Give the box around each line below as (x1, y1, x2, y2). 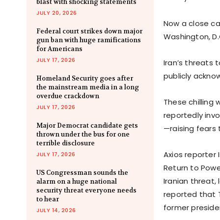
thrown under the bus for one (36, 130, 130, 139)
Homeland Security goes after (36, 74, 133, 83)
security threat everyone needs (36, 186, 137, 195)
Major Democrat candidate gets (36, 121, 138, 130)
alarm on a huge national (36, 177, 117, 186)
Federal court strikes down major (36, 27, 142, 36)
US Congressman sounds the (36, 168, 128, 177)
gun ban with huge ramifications (36, 36, 141, 45)
